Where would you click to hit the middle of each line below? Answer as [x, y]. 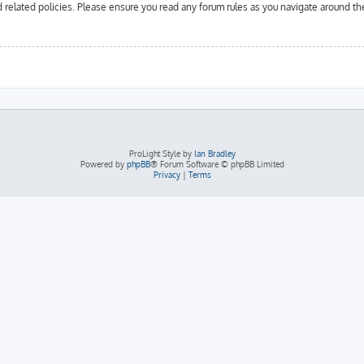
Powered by [103, 164]
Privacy [167, 174]
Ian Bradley [214, 153]
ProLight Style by [161, 153]
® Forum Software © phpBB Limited [217, 164]
